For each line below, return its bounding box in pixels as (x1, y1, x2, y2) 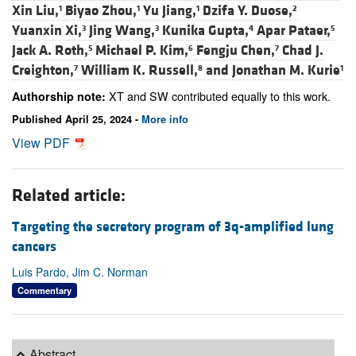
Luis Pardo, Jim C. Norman (12, 263, 148, 280)
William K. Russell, (81, 61, 198, 80)
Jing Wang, (89, 21, 155, 41)
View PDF (12, 133, 73, 152)
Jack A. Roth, (12, 41, 88, 60)
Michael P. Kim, (95, 41, 188, 60)
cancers (12, 237, 56, 256)
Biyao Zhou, (65, 2, 137, 21)
